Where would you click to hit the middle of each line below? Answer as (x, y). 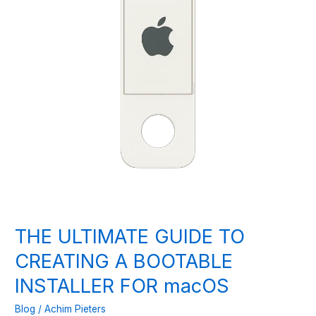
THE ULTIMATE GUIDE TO (130, 237)
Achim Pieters (75, 309)
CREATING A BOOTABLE (124, 261)
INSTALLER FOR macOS (122, 286)
